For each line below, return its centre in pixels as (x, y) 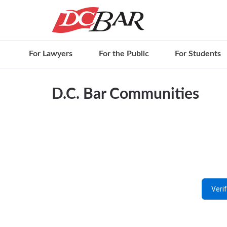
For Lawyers (51, 54)
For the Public (124, 54)
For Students (198, 54)
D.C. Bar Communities (125, 94)
